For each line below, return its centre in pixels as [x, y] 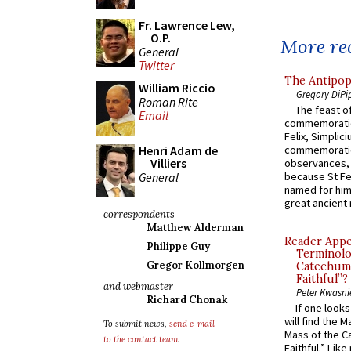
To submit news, [136, 324]
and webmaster [138, 286]
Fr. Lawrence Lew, [187, 25]
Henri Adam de [178, 150]
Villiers [168, 163]
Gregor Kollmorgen [195, 265]
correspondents [139, 214]
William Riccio [177, 88]
